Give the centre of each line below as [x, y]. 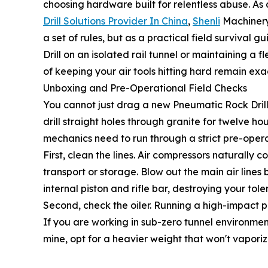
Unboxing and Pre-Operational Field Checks [145, 88]
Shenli [206, 21]
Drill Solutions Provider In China [115, 21]
